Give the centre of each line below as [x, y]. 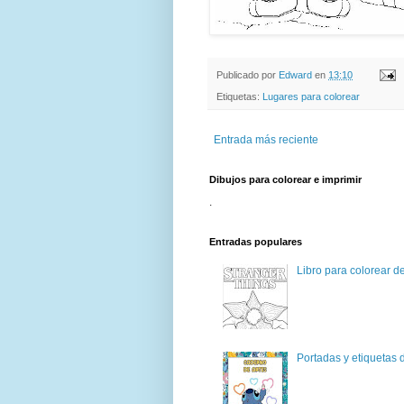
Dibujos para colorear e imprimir [285, 180]
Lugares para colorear [311, 97]
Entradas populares [256, 242]
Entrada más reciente [266, 140]
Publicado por [248, 74]
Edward [295, 74]
